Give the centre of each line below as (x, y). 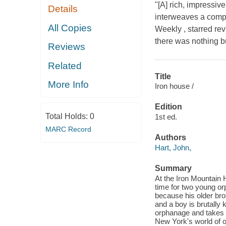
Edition (168, 107)
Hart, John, (173, 147)
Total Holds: (67, 116)
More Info (69, 85)
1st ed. (166, 117)
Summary (173, 168)
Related (65, 66)
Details (63, 9)
